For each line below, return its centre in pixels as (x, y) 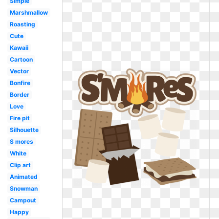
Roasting (22, 24)
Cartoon (21, 59)
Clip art (20, 165)
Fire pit (20, 118)
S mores (21, 142)
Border (19, 95)
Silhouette (24, 130)
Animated (23, 177)
